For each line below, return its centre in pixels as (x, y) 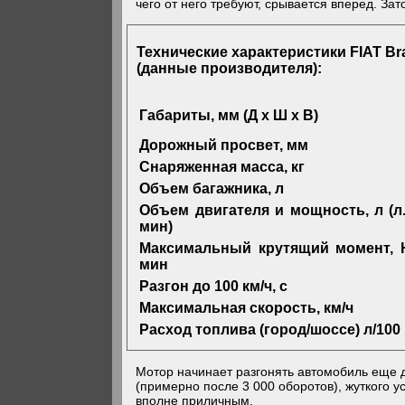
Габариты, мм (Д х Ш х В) (229, 115)
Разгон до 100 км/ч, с (214, 286)
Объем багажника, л (212, 188)
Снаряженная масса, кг (222, 166)
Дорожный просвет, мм (224, 145)
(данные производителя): (230, 69)
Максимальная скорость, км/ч (247, 307)
